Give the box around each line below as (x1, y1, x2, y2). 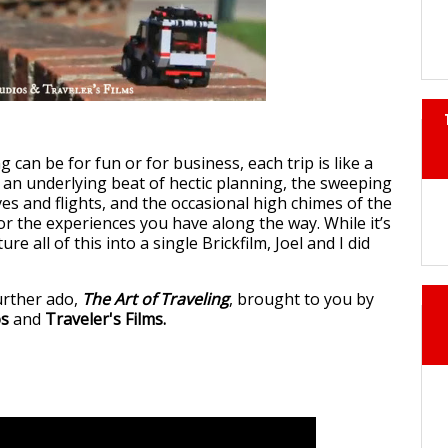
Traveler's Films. (45, 308, 166, 331)
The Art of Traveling (82, 288, 229, 311)
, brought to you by (229, 288, 374, 311)
